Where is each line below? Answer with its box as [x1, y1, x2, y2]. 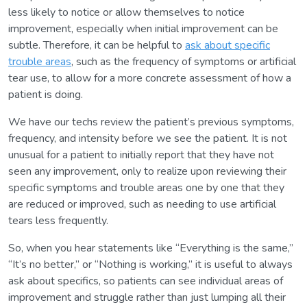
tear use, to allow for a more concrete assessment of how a [8, 70, 291, 86]
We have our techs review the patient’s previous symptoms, [8, 114, 294, 130]
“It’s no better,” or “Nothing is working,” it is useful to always [8, 256, 293, 272]
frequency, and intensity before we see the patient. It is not [8, 130, 287, 146]
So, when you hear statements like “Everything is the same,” [8, 240, 293, 256]
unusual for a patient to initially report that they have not [8, 147, 274, 162]
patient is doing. [8, 86, 83, 102]
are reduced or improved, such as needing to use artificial [8, 196, 276, 212]
